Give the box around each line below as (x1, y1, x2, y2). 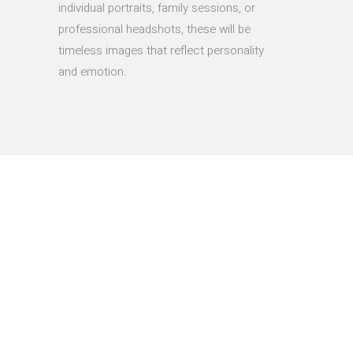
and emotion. (58, 63, 127, 80)
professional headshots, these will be (58, 20, 251, 38)
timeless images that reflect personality (58, 42, 264, 59)
